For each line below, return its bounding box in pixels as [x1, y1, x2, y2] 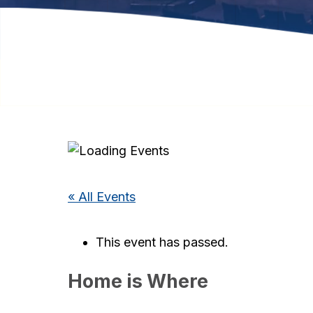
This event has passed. [96, 235, 228, 250]
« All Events [68, 189, 136, 204]
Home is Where [68, 269, 208, 293]
